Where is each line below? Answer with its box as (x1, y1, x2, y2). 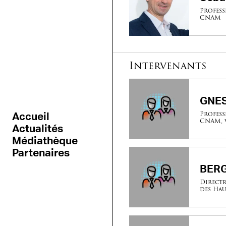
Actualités (12, 123, 66, 134)
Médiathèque (12, 135, 80, 146)
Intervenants (129, 57, 206, 74)
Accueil (12, 111, 52, 122)
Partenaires (12, 147, 72, 158)
